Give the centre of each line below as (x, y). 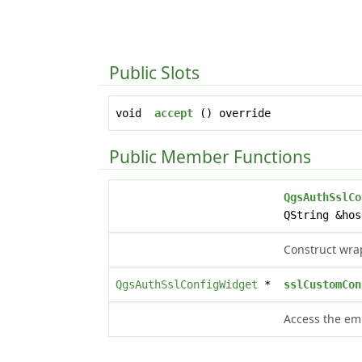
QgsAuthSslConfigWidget (187, 285)
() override (232, 114)
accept (174, 114)
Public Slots (155, 73)
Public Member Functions (210, 157)
